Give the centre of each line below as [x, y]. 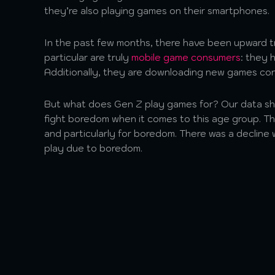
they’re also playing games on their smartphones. [158, 11]
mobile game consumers [186, 57]
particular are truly [88, 57]
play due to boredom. [93, 148]
